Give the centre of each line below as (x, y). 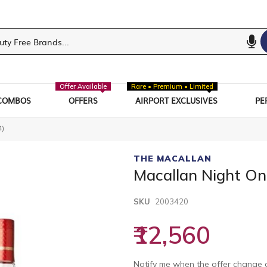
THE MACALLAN (173, 158)
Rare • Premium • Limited (173, 86)
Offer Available (83, 86)
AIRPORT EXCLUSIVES (177, 100)
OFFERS (83, 100)
